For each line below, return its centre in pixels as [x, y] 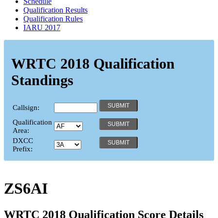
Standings [42, 80]
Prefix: [23, 149]
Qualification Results [55, 10]
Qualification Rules [53, 18]
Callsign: [26, 107]
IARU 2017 [42, 27]
